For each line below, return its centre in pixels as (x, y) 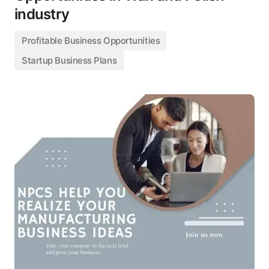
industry (42, 14)
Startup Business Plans (69, 60)
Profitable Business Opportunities (91, 41)
